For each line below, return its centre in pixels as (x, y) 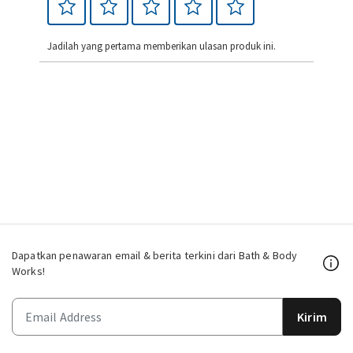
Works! (28, 271)
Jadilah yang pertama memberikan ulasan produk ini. (162, 46)
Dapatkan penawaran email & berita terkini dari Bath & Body (155, 255)
